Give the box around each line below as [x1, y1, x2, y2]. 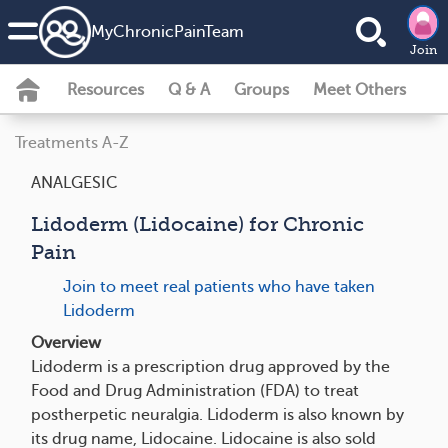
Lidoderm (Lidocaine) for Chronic [31, 213, 364, 236]
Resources [67, 81, 144, 99]
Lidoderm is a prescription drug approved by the [31, 358, 390, 376]
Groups [234, 81, 289, 99]
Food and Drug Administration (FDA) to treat [31, 382, 359, 400]
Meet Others [313, 81, 406, 99]
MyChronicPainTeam [91, 23, 244, 41]
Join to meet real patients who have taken [63, 278, 375, 296]
